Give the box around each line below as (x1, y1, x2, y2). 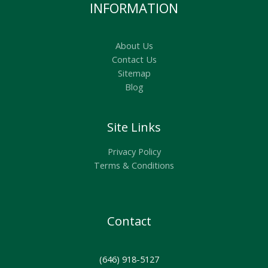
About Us (115, 39, 153, 52)
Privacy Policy (107, 145, 161, 158)
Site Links (107, 119, 161, 136)
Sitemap (117, 67, 151, 80)
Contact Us (111, 53, 157, 66)
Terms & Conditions (94, 159, 174, 172)
